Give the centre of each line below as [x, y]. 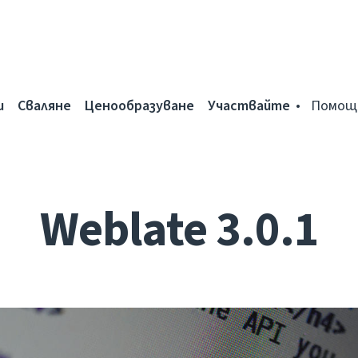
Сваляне [44, 105]
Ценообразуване [139, 105]
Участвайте [249, 105]
